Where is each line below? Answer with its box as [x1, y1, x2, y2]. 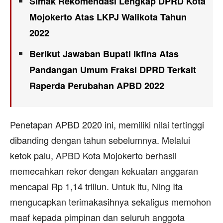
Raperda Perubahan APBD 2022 [29, 79, 164, 92]
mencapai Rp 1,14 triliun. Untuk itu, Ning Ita [10, 179, 183, 193]
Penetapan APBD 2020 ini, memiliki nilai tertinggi [10, 117, 204, 131]
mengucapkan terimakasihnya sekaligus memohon [10, 195, 211, 208]
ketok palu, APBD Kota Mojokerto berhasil [10, 148, 177, 162]
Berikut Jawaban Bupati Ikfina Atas [29, 47, 179, 60]
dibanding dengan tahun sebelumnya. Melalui [10, 133, 190, 146]
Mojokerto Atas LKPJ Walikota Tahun [29, 10, 187, 23]
